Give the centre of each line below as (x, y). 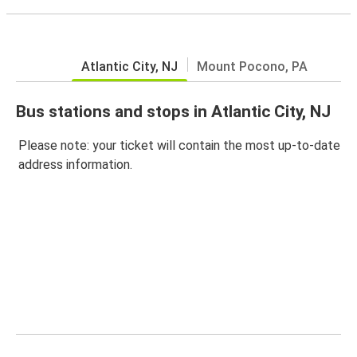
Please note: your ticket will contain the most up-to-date (179, 146)
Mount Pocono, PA (252, 66)
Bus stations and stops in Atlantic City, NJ (173, 111)
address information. (75, 165)
